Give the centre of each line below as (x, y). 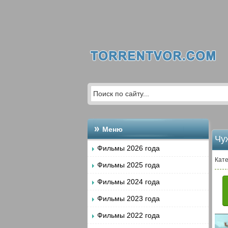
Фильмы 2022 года (129, 215)
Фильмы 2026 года (129, 148)
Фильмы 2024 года (129, 182)
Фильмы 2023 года (129, 198)
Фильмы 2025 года (129, 165)
